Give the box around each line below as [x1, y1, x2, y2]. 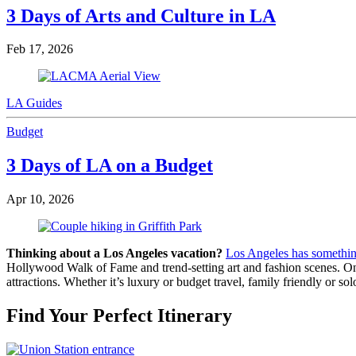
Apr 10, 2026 [6, 192, 74, 207]
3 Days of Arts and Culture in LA [6, 5, 276, 26]
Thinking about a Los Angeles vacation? [6, 246, 226, 261]
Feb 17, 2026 [6, 42, 73, 56]
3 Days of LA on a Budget [6, 155, 213, 176]
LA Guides [6, 96, 62, 110]
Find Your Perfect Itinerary [6, 305, 232, 327]
